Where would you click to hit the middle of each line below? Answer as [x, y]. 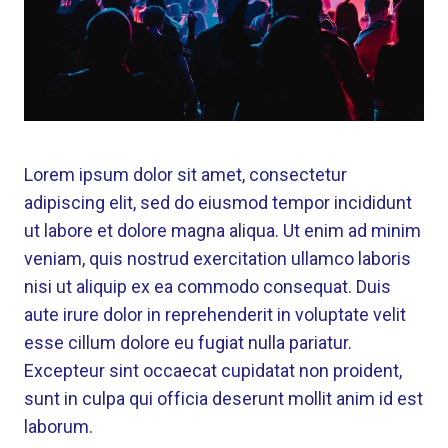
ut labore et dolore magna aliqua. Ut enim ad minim [222, 231]
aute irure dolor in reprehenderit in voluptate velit [215, 315]
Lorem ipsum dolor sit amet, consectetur [185, 175]
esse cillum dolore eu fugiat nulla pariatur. [188, 343]
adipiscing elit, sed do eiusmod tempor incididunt [218, 203]
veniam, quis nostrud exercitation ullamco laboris [217, 259]
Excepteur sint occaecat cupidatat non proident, [213, 371]
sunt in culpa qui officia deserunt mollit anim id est [223, 399]
